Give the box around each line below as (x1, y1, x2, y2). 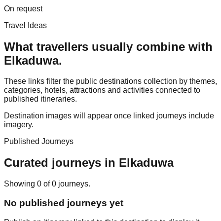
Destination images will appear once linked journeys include (4, 111, 214, 120)
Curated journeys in (4, 156, 119, 170)
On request (4, 4, 42, 13)
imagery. (4, 120, 34, 129)
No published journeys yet (4, 197, 123, 208)
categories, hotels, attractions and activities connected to (4, 86, 200, 95)
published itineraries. (4, 95, 77, 104)
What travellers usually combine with (4, 39, 213, 53)
